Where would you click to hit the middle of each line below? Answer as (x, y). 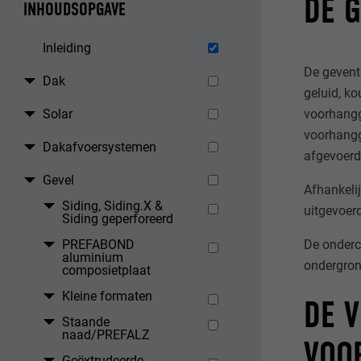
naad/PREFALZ (106, 335)
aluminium (93, 258)
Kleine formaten (108, 297)
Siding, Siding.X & (113, 206)
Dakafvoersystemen (100, 147)
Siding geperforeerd (118, 219)
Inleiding (67, 48)
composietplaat (107, 271)
